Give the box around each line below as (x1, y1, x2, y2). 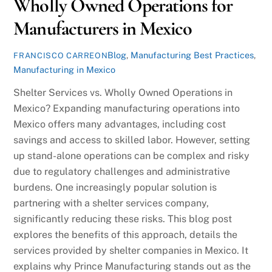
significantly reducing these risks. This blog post (13, 213, 233, 225)
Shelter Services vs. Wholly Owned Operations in (13, 87, 233, 99)
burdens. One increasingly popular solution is (13, 182, 217, 194)
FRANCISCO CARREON (13, 50, 108, 60)
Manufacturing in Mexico (13, 64, 116, 75)
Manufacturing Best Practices (131, 49, 254, 60)
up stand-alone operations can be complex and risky (13, 150, 250, 162)
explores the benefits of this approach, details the (13, 229, 238, 241)
